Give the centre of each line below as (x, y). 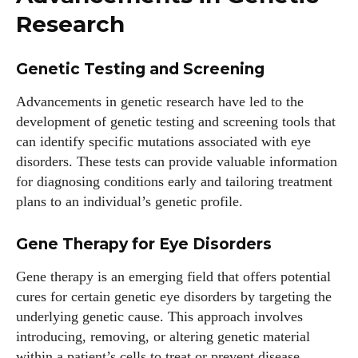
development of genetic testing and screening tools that (176, 121)
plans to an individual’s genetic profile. (129, 201)
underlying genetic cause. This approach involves (159, 316)
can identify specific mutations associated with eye (163, 141)
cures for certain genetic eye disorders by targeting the (174, 296)
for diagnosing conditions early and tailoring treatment (174, 181)
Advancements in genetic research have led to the (160, 101)
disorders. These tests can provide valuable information (177, 161)
